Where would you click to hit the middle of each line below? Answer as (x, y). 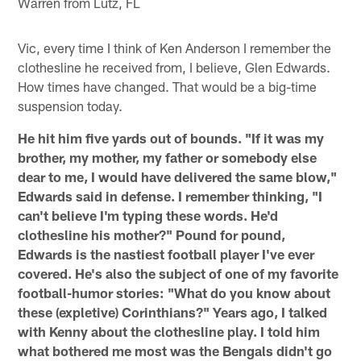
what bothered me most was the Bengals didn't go (175, 351)
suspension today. (71, 106)
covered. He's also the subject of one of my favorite (178, 274)
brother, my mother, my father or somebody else (168, 158)
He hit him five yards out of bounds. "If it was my (171, 138)
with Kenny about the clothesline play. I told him (169, 332)
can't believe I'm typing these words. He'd (148, 216)
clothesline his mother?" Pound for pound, (152, 235)
